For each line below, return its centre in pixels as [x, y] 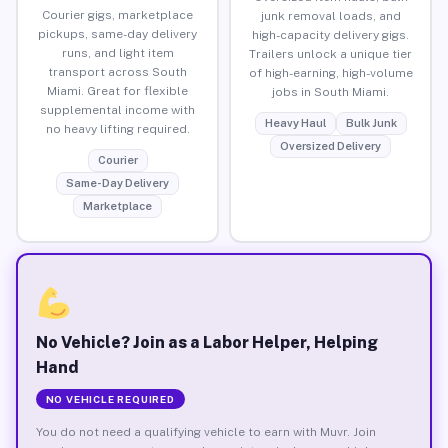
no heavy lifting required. [117, 128]
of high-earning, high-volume [330, 72]
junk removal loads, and [330, 15]
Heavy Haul [295, 122]
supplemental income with [117, 109]
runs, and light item [117, 52]
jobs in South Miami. [330, 91]
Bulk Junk [371, 122]
